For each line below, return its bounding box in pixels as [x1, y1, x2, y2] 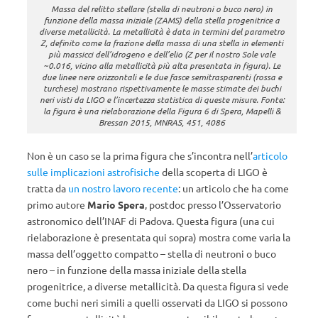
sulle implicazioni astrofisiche [27, 165, 160, 178]
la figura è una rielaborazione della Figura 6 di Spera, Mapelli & [43, 104, 281, 116]
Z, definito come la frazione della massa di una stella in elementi [40, 36, 283, 48]
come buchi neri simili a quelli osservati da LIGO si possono [27, 295, 287, 309]
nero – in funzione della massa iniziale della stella [27, 263, 246, 276]
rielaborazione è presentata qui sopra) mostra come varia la [27, 230, 290, 243]
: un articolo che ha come [178, 181, 289, 194]
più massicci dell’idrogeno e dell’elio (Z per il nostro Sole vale [48, 48, 275, 60]
